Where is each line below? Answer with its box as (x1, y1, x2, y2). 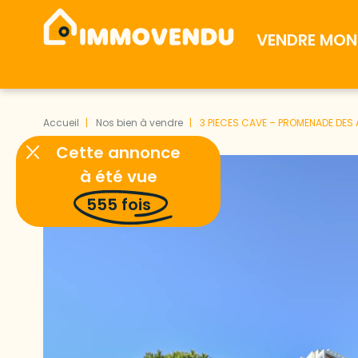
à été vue (79, 165, 157, 188)
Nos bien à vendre (95, 116, 183, 129)
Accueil (42, 116, 79, 129)
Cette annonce (56, 141, 181, 164)
